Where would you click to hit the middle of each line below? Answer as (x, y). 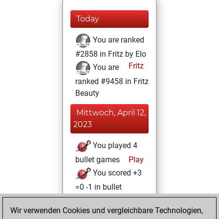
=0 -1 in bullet (99, 187)
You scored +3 (116, 173)
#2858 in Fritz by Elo (111, 54)
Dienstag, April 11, (109, 207)
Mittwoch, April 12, (111, 113)
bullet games (98, 160)
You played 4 (114, 146)
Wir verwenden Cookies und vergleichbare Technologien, (107, 210)
